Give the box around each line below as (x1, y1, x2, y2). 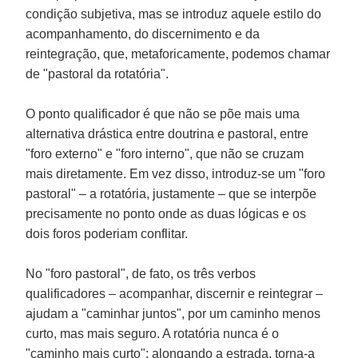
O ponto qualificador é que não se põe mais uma (26, 106, 300, 121)
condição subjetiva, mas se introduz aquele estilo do (26, 6, 322, 21)
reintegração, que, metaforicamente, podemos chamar (26, 46, 331, 61)
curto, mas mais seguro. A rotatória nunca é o (26, 326, 280, 340)
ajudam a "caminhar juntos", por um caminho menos (26, 306, 321, 320)
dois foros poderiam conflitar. (26, 226, 189, 241)
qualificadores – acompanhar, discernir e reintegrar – (26, 286, 324, 300)
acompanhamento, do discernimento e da (26, 26, 261, 41)
